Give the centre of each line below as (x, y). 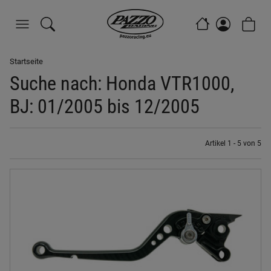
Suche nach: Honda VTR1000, (122, 83)
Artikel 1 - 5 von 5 (233, 143)
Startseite (26, 61)
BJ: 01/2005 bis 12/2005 (105, 106)
